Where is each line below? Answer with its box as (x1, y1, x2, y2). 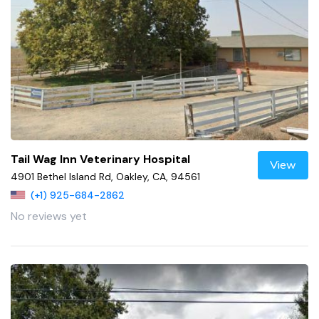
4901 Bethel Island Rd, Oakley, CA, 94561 (11, 170, 200, 184)
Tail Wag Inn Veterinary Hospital (11, 152, 190, 167)
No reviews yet (11, 209, 87, 224)
